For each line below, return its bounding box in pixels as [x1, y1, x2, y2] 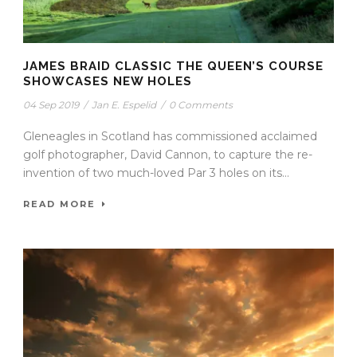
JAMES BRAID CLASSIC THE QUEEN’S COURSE [23, 59, 324, 74]
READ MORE [23, 198, 96, 210]
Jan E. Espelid [92, 99, 156, 112]
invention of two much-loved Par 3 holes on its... [23, 166, 289, 181]
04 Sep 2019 [23, 99, 79, 112]
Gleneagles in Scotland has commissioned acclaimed [23, 129, 317, 144]
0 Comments [169, 99, 233, 112]
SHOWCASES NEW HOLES [23, 74, 192, 89]
